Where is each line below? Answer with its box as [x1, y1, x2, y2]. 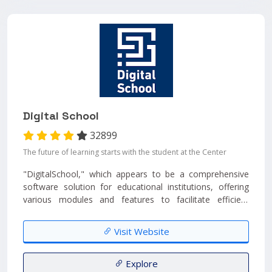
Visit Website [111, 225, 169, 237]
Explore [123, 257, 158, 270]
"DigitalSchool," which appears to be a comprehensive [23, 168, 249, 180]
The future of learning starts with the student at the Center [23, 147, 226, 157]
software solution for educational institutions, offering [23, 181, 249, 192]
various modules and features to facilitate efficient [23, 194, 249, 205]
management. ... [23, 206, 86, 218]
